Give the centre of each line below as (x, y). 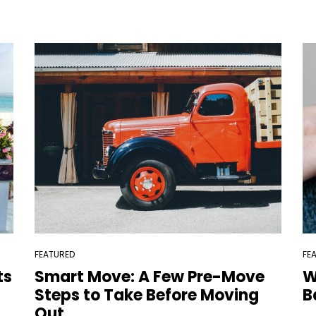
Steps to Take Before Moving (146, 295)
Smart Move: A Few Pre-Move (149, 277)
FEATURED (54, 254)
